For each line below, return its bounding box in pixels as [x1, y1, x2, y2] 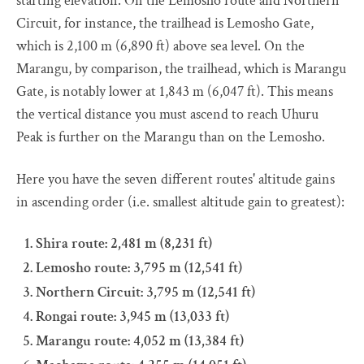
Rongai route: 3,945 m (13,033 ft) [36, 307, 229, 327]
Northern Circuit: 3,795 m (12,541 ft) [36, 283, 255, 302]
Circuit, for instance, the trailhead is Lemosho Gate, [16, 14, 314, 33]
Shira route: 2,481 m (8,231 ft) [36, 234, 212, 253]
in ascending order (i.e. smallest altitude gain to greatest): [16, 193, 344, 212]
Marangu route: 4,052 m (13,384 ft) [36, 331, 244, 351]
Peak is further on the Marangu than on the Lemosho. [16, 128, 325, 147]
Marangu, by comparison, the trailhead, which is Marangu [16, 59, 346, 79]
